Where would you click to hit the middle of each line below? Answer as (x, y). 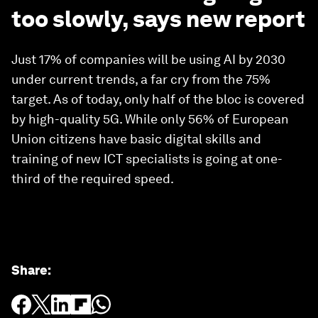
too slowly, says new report (158, 19)
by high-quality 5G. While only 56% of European (150, 119)
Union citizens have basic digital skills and (136, 139)
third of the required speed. (93, 179)
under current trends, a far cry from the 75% (141, 79)
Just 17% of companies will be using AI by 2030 (148, 59)
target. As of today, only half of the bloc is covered (158, 99)
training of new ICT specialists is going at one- (147, 159)
